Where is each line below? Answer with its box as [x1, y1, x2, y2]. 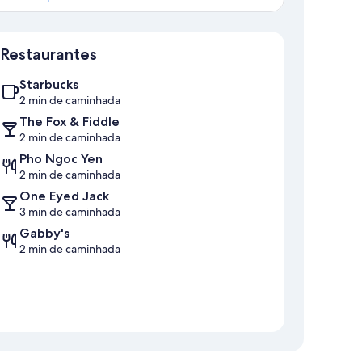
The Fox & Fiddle [19, 114, 120, 130]
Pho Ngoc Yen [19, 151, 103, 167]
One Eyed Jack [19, 188, 109, 204]
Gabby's [19, 225, 69, 242]
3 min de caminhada [19, 204, 120, 220]
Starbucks [19, 77, 78, 93]
